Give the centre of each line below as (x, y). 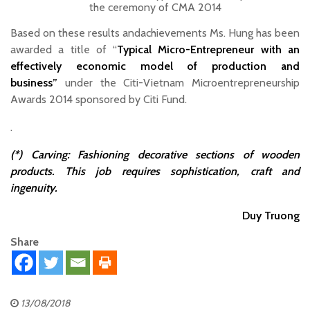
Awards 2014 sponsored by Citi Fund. (99, 100)
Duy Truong (271, 216)
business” (34, 83)
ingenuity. (34, 188)
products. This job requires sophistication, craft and (155, 172)
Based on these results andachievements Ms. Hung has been (155, 33)
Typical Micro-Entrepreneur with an (209, 50)
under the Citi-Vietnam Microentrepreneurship (179, 83)
